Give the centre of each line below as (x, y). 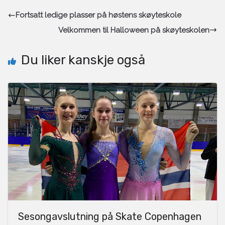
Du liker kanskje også (83, 60)
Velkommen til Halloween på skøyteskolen (134, 30)
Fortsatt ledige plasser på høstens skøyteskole (98, 15)
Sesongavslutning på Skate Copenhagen (110, 216)
